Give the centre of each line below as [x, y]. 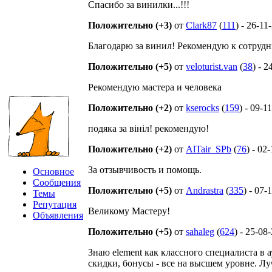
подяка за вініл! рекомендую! [148, 128]
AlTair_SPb [209, 149]
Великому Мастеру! [129, 211]
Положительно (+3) [130, 25]
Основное [53, 172]
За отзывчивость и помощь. [145, 170]
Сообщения [57, 182]
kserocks [202, 108]
